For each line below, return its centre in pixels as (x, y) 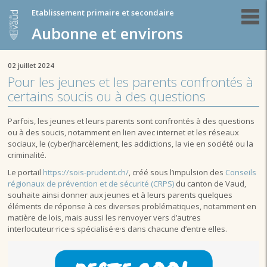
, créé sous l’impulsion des (177, 172)
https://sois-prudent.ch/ (86, 172)
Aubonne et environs (108, 33)
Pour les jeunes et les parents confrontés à (131, 82)
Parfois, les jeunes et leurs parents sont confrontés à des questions (131, 121)
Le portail (26, 172)
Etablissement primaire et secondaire (103, 13)
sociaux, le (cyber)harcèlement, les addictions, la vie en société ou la (131, 144)
